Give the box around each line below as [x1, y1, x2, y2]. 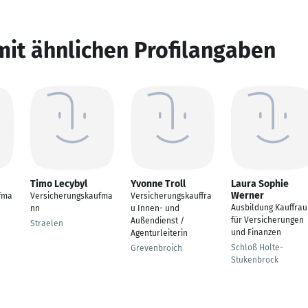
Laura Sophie [231, 178, 289, 190]
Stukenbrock [231, 255, 278, 265]
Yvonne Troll [131, 178, 186, 190]
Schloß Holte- [231, 243, 283, 252]
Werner [231, 190, 264, 201]
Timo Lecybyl [30, 178, 87, 190]
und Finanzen [231, 228, 281, 237]
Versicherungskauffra [131, 191, 212, 201]
